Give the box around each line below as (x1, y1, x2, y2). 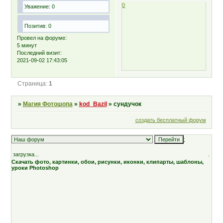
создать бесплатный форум (135, 116, 206, 123)
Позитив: (24, 22, 47, 29)
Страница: (17, 80, 49, 87)
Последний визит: (17, 49, 62, 56)
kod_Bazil (79, 101, 107, 108)
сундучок (113, 101, 141, 108)
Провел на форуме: (17, 34, 67, 41)
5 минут (17, 42, 37, 48)
